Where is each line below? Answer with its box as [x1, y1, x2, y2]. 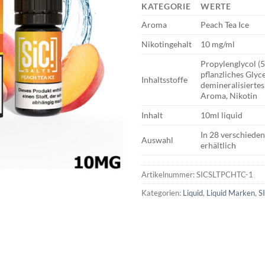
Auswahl [141, 134, 173, 145]
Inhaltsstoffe [141, 74, 188, 85]
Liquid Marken [206, 188, 255, 198]
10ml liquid [201, 109, 243, 120]
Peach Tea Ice [201, 19, 250, 30]
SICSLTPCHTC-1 [196, 169, 253, 179]
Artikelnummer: [141, 169, 196, 179]
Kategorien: [141, 188, 183, 198]
